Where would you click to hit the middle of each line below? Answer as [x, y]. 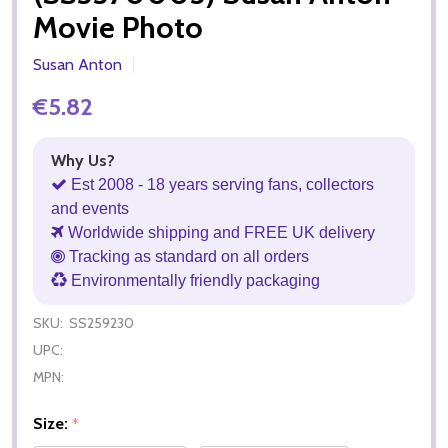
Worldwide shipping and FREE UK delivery [219, 232]
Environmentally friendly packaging [193, 280]
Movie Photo [118, 27]
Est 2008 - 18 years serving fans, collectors [220, 184]
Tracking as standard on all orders [187, 256]
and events [90, 208]
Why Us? [83, 160]
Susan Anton [77, 64]
